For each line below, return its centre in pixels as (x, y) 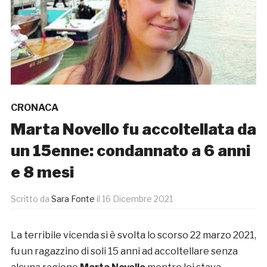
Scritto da (31, 199)
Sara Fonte (73, 199)
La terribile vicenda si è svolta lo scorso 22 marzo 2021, (133, 235)
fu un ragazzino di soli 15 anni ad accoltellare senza (124, 252)
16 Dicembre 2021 (137, 199)
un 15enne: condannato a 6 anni (130, 151)
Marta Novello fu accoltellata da (133, 129)
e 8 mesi (42, 172)
